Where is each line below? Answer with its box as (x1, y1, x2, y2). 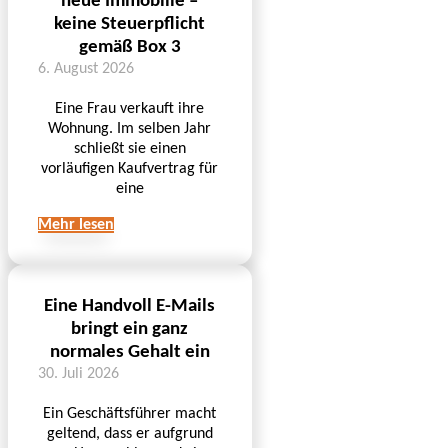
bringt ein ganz (71, 319, 189, 339)
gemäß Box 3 (78, 37, 181, 57)
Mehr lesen (38, 216, 114, 233)
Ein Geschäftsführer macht (43, 405, 217, 422)
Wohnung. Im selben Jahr (48, 120, 212, 137)
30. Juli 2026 (38, 365, 119, 382)
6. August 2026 (38, 60, 134, 77)
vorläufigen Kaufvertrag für (41, 160, 219, 177)
